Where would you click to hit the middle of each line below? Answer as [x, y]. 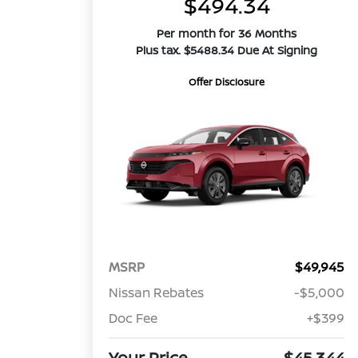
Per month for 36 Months [227, 33]
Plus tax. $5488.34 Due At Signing [227, 50]
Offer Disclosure [227, 82]
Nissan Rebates [157, 293]
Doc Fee [133, 318]
